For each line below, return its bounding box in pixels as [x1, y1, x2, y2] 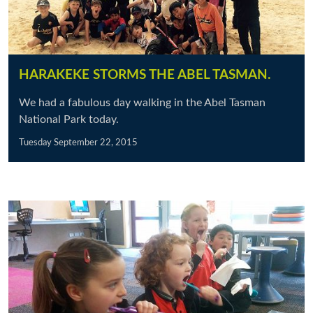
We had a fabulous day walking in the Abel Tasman [19, 97, 265, 108]
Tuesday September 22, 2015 [19, 138, 138, 147]
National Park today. [19, 114, 122, 125]
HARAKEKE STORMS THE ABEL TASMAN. [19, 68, 271, 82]
